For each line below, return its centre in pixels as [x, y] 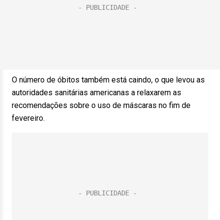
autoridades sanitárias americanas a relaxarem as [96, 93]
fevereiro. [28, 118]
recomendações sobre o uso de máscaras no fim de [101, 105]
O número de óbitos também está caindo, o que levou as [108, 80]
